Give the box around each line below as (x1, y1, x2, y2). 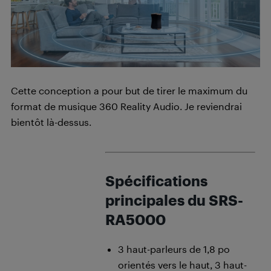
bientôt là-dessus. (11, 116, 91, 128)
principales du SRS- (105, 191, 243, 209)
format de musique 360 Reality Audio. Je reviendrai (11, 100, 242, 112)
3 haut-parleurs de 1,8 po (118, 243, 230, 255)
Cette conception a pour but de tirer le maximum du (11, 84, 247, 96)
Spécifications (105, 172, 207, 189)
